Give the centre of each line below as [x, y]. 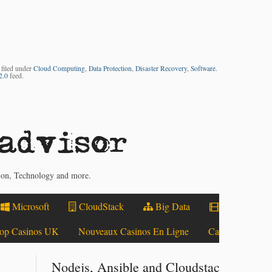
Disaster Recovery [161, 69]
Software [203, 69]
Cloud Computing [59, 69]
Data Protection [110, 69]
